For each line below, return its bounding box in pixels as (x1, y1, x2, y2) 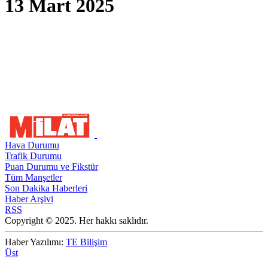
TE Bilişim (66, 236, 107, 247)
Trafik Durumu (5, 150, 62, 161)
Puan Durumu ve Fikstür (5, 161, 98, 172)
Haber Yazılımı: (5, 236, 66, 247)
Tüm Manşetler (5, 172, 62, 182)
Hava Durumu (5, 139, 59, 150)
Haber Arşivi (5, 193, 53, 204)
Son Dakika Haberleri (5, 182, 87, 193)
